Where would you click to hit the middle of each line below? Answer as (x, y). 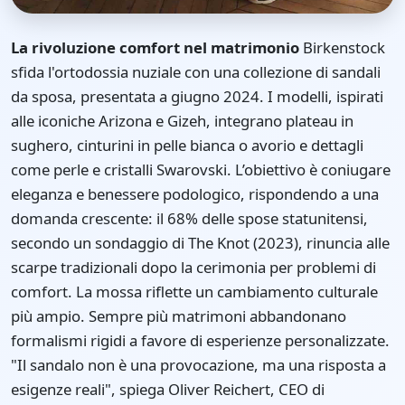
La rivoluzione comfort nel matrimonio (155, 47)
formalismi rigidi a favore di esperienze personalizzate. (200, 340)
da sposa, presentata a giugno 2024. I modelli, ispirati (197, 96)
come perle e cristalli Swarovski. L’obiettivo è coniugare (201, 169)
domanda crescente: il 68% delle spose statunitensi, (189, 218)
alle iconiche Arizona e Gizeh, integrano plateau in (182, 120)
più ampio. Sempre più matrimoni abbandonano (179, 316)
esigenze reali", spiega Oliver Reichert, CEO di (168, 389)
